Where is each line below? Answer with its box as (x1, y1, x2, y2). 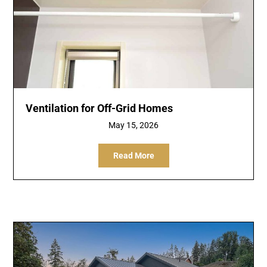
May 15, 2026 (108, 120, 159, 130)
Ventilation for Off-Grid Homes (26, 101, 173, 114)
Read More (113, 150, 154, 160)
